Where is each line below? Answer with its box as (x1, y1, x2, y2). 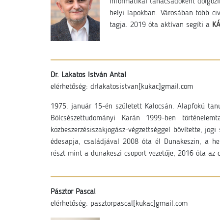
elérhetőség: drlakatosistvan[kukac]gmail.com (51, 83, 193, 91)
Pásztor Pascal (51, 188, 96, 196)
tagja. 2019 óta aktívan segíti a (110, 21, 212, 29)
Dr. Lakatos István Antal (51, 71, 126, 79)
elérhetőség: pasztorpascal (51, 200, 133, 208)
